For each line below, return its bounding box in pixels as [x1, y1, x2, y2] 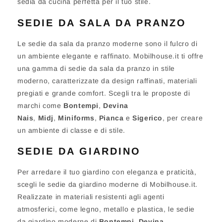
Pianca [99, 113, 124, 122]
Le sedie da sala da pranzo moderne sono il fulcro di [17, 39, 198, 48]
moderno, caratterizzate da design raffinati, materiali [17, 76, 197, 85]
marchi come [17, 101, 64, 110]
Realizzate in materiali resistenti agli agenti [17, 192, 165, 201]
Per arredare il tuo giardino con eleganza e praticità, [17, 167, 197, 176]
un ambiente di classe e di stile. [17, 126, 125, 134]
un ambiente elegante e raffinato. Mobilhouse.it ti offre [17, 52, 204, 60]
